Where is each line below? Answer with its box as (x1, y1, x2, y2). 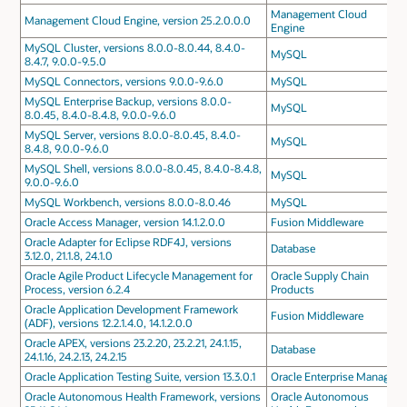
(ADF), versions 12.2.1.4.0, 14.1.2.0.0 (24, 315, 193, 331)
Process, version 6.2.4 (24, 282, 130, 297)
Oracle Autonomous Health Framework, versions (24, 389, 261, 404)
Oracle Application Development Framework (24, 302, 238, 317)
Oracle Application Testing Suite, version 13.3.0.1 (24, 369, 255, 384)
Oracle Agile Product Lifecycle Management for (24, 268, 253, 283)
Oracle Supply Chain (270, 268, 369, 283)
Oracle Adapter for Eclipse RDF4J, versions (24, 234, 232, 250)
